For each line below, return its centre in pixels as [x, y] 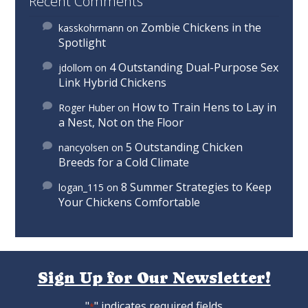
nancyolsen [84, 147]
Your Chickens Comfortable [130, 202]
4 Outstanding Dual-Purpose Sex [194, 67]
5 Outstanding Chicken [185, 147]
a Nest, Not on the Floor [121, 122]
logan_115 [81, 187]
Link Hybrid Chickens [113, 82]
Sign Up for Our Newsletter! [154, 277]
